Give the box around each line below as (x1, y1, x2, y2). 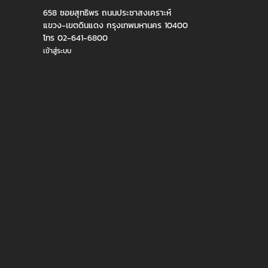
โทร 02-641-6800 (43, 32, 108, 44)
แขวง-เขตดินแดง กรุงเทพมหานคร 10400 (43, 19, 188, 32)
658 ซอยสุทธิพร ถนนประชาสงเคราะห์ (43, 7, 171, 19)
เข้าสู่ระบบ (43, 45, 71, 56)
